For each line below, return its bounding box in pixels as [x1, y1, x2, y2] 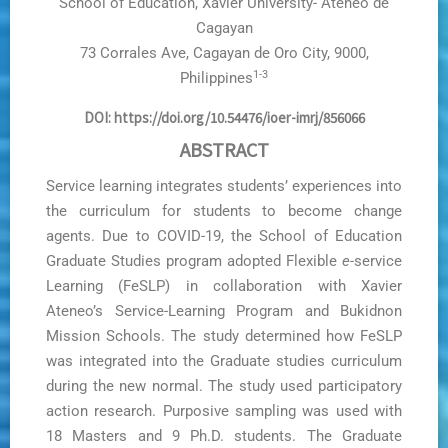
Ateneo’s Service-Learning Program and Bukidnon [46, 302, 402, 321]
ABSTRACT [179, 136, 269, 163]
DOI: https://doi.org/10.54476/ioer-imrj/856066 [83, 108, 365, 128]
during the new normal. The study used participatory [46, 377, 402, 396]
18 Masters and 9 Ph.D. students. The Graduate [46, 427, 402, 446]
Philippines [180, 69, 253, 88]
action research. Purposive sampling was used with [46, 402, 402, 421]
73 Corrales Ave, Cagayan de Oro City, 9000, [79, 44, 369, 63]
